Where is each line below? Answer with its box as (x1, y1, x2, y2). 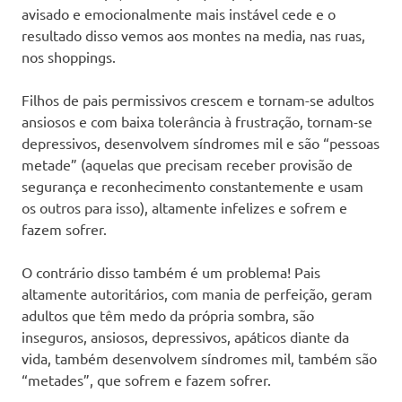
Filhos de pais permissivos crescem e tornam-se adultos (22, 90, 374, 109)
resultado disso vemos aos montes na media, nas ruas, (22, 25, 365, 44)
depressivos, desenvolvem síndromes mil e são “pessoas (22, 133, 380, 152)
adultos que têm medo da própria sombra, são (22, 305, 314, 324)
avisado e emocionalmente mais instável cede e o (22, 4, 336, 22)
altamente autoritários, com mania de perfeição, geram (22, 284, 372, 302)
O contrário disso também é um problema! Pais (22, 262, 320, 281)
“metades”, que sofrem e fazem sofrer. (22, 370, 271, 389)
